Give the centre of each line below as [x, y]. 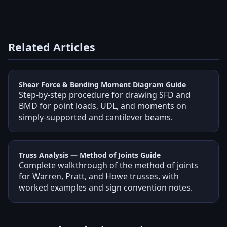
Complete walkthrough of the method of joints [108, 165]
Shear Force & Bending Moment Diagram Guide [102, 84]
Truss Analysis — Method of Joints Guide [90, 155]
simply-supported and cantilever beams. [96, 117]
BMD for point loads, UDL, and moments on [103, 106]
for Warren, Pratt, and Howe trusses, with [99, 176]
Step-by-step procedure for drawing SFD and [105, 94]
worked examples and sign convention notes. [106, 187]
